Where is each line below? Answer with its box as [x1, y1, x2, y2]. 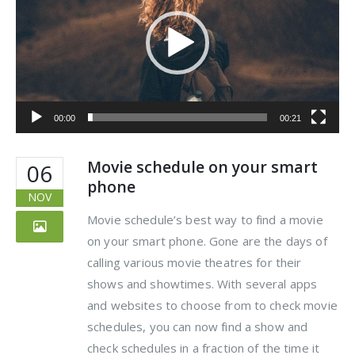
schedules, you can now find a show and [87, 319, 308, 335]
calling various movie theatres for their [87, 254, 302, 271]
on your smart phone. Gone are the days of [87, 233, 327, 250]
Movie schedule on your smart [87, 156, 318, 178]
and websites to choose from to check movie [87, 297, 338, 314]
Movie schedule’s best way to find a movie [87, 212, 323, 228]
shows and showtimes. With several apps [87, 276, 318, 292]
